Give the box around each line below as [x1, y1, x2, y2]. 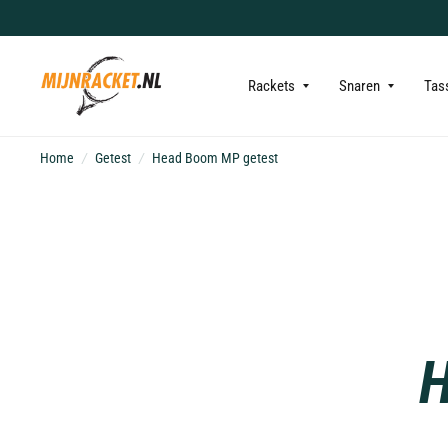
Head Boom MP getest [152, 150, 278, 166]
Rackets [248, 76, 296, 95]
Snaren [339, 76, 381, 95]
